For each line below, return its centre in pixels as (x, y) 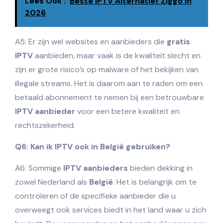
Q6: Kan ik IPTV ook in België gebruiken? (93, 146)
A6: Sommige (39, 168)
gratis (178, 41)
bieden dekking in (160, 168)
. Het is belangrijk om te (155, 182)
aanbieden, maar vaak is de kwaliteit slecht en (117, 55)
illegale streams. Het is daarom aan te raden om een (109, 83)
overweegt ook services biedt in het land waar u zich (111, 210)
